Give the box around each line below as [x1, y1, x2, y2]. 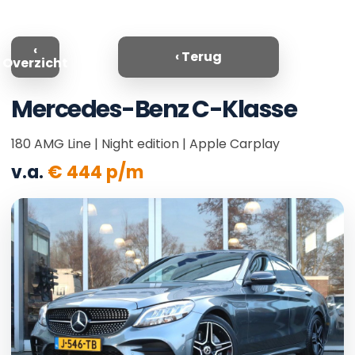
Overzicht [2, 54, 68, 72]
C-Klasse [192, 93, 296, 126]
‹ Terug [175, 48, 222, 66]
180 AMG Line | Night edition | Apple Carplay [11, 135, 280, 153]
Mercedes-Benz [11, 93, 192, 126]
